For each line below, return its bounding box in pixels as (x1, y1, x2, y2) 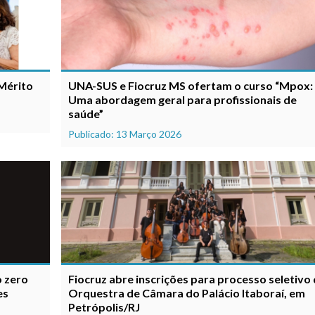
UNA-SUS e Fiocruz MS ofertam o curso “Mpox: (68, 78, 314, 92)
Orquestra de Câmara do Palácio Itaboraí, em (68, 285, 306, 300)
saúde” (68, 106, 104, 120)
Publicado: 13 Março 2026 (68, 127, 182, 140)
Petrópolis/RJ (68, 300, 141, 314)
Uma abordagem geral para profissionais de (68, 92, 297, 106)
